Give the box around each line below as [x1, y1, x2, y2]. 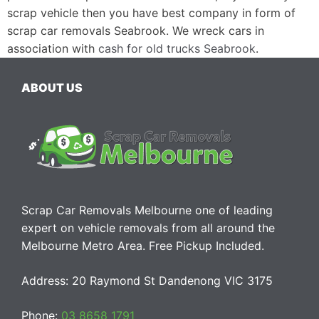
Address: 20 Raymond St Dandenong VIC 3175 [21, 273, 273, 288]
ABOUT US [21, 80, 83, 95]
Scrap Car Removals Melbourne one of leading [21, 202, 273, 217]
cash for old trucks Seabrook [98, 41, 256, 56]
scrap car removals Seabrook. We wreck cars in [7, 23, 264, 38]
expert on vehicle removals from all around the [21, 220, 275, 235]
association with [7, 41, 98, 56]
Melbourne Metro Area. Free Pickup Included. [21, 238, 264, 253]
